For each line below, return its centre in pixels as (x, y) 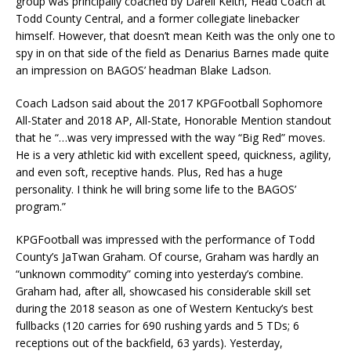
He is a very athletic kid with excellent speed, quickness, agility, (174, 155)
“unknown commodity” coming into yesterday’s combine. (159, 274)
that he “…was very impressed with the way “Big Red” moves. (170, 138)
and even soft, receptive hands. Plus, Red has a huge (149, 172)
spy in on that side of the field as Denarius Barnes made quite (172, 53)
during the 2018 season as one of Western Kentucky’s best (165, 309)
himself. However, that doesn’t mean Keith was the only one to (175, 36)
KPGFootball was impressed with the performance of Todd (165, 240)
